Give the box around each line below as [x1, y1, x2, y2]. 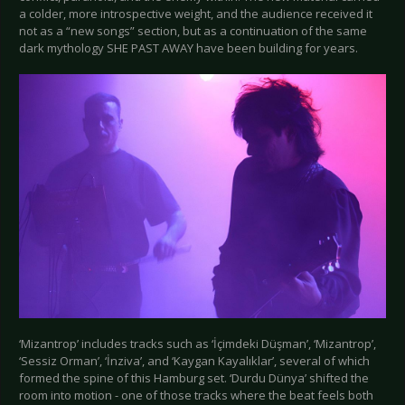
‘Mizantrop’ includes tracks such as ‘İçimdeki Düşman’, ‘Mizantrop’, [19, 335, 376, 353]
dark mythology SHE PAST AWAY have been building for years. [19, 39, 358, 56]
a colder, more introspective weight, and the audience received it [19, 5, 372, 22]
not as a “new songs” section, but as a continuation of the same [19, 22, 367, 39]
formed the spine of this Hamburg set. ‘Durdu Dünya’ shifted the [19, 370, 369, 387]
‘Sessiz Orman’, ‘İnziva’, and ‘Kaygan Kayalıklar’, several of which [19, 353, 370, 370]
